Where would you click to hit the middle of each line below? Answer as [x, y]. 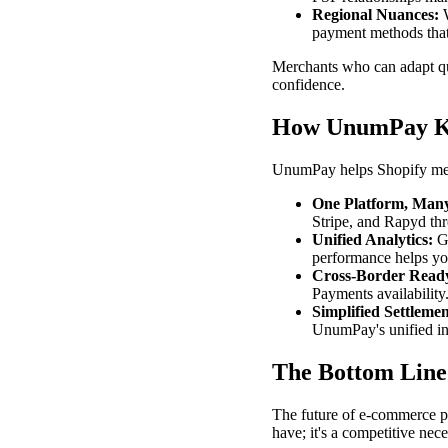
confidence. [308, 85]
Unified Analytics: [372, 240]
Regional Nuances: [375, 15]
